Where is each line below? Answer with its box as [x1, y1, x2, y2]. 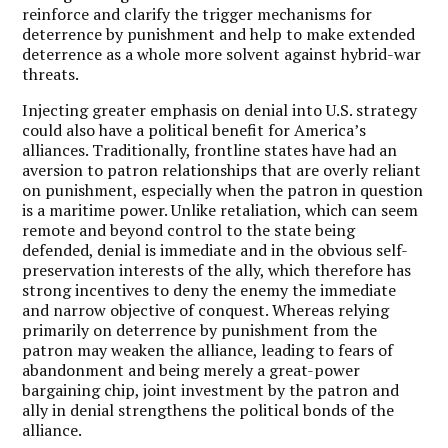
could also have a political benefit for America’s [22, 118, 367, 141]
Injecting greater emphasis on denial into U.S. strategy [22, 98, 418, 121]
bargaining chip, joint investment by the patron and [22, 378, 400, 401]
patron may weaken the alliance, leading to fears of [22, 338, 394, 361]
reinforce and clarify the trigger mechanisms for [22, 2, 373, 25]
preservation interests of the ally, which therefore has [22, 258, 412, 281]
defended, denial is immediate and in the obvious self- [22, 238, 409, 261]
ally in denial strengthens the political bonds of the [22, 398, 395, 421]
